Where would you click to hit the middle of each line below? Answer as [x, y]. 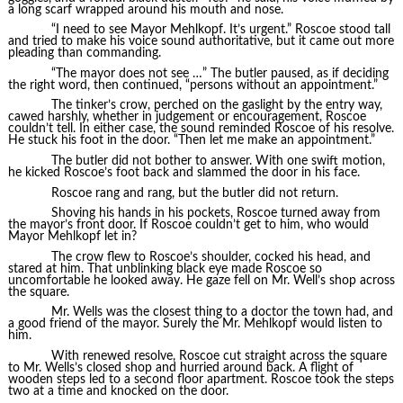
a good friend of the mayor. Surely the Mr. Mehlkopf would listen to [195, 324]
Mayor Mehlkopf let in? [72, 237]
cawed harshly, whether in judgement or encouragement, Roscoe [187, 117]
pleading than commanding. [84, 54]
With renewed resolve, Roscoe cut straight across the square [219, 356]
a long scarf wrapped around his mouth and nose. [145, 9]
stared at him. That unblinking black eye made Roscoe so [165, 269]
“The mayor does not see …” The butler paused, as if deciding [219, 73]
